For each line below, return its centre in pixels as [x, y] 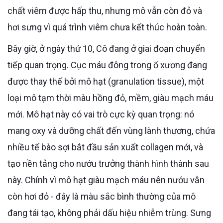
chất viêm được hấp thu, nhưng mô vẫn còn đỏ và [105, 10]
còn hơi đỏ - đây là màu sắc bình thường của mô [102, 196]
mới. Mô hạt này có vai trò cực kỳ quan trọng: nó [101, 114]
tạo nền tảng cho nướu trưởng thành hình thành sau [108, 163]
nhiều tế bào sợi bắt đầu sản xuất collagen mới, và [105, 147]
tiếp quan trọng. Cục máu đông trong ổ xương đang [107, 65]
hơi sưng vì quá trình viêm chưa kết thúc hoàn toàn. [107, 27]
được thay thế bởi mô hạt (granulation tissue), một [106, 81]
